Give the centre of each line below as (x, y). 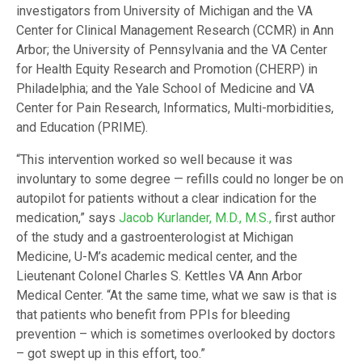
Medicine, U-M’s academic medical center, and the (157, 257)
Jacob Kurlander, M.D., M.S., (195, 218)
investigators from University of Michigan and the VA (164, 11)
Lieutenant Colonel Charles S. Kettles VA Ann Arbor (159, 276)
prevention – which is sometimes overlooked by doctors (176, 335)
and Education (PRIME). (82, 128)
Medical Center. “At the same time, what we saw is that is (177, 296)
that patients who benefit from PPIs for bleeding (153, 315)
